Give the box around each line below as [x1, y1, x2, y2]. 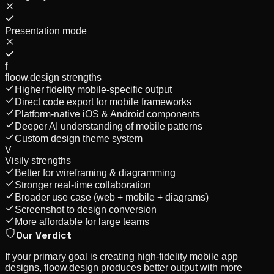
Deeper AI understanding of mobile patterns [15, 120, 202, 131]
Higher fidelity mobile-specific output [15, 84, 172, 95]
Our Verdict [16, 228, 72, 242]
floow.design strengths [5, 72, 102, 83]
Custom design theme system [15, 133, 143, 144]
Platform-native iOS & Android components [15, 108, 200, 119]
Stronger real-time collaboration [15, 179, 151, 190]
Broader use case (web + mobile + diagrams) [15, 191, 209, 202]
